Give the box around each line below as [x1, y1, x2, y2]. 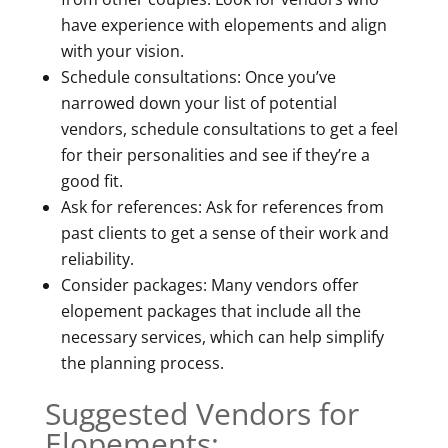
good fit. [60, 169, 123, 192]
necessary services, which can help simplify [60, 325, 384, 348]
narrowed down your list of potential [60, 91, 337, 114]
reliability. [60, 247, 134, 270]
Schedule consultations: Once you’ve [60, 65, 336, 88]
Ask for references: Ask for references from [60, 195, 384, 218]
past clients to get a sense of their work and [60, 221, 389, 244]
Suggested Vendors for [44, 392, 359, 434]
